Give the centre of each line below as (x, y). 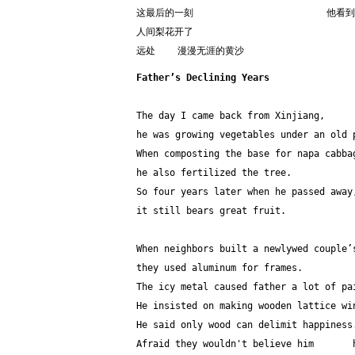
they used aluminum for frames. (219, 268)
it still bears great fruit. (211, 211)
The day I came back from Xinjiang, (231, 116)
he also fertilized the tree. (214, 173)
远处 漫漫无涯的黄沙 (190, 51)
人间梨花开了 (165, 32)
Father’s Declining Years (203, 78)
